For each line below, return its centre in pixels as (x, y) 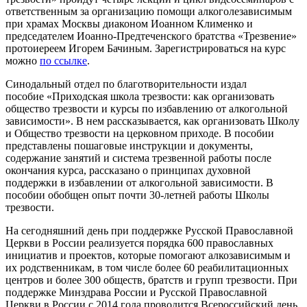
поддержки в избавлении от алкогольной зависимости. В (139, 182)
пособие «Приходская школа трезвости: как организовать (140, 96)
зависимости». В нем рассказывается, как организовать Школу (152, 121)
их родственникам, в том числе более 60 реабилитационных (147, 267)
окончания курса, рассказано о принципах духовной (128, 170)
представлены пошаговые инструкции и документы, (129, 145)
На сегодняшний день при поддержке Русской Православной (149, 230)
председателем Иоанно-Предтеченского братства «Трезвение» (151, 36)
